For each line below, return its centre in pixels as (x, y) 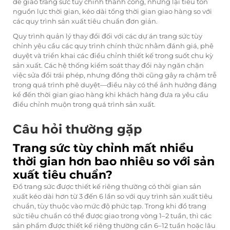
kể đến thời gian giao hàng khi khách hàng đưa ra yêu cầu (111, 95)
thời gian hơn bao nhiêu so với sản (114, 162)
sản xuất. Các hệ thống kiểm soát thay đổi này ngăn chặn (108, 65)
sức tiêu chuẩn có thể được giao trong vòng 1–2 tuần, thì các (112, 216)
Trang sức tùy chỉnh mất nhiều (103, 148)
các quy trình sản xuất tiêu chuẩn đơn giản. (85, 21)
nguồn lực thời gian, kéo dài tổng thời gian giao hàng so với (112, 12)
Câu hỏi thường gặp (78, 129)
